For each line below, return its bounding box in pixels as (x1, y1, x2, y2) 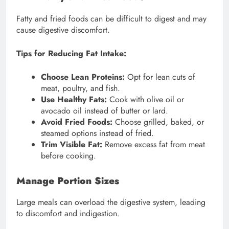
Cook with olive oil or (107, 93, 184, 105)
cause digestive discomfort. (16, 24, 110, 36)
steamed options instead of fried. (41, 127, 154, 139)
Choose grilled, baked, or (112, 116, 204, 128)
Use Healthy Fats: (41, 93, 107, 105)
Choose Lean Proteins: (41, 71, 125, 83)
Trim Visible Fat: (41, 138, 102, 150)
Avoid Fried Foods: (41, 116, 112, 128)
